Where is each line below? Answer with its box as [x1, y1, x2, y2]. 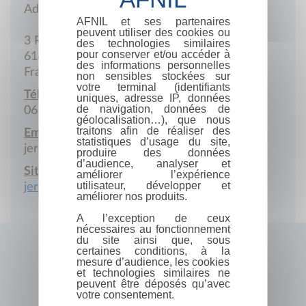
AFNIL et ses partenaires [76, 15, 230, 27]
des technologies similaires [76, 37, 230, 49]
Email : [23, 126, 59, 139]
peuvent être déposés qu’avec [76, 277, 230, 290]
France [23, 66, 61, 79]
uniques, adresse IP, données [76, 92, 230, 104]
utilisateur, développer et [76, 179, 230, 191]
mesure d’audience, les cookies [76, 255, 230, 268]
